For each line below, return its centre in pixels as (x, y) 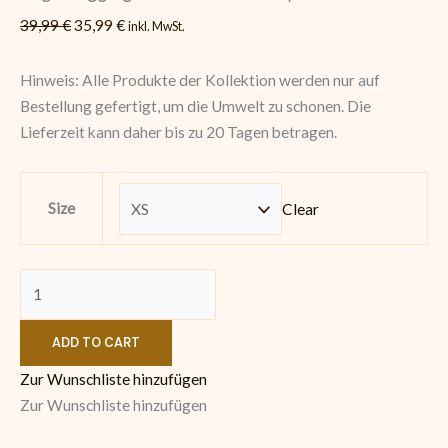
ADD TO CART (96, 342)
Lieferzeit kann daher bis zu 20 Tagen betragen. (178, 132)
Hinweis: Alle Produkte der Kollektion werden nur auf (200, 80)
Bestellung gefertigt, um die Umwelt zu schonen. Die (195, 106)
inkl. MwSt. (156, 27)
